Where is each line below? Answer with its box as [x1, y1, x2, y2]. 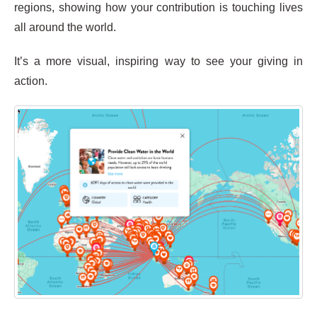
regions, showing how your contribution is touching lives [14, 1, 303, 14]
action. [14, 75, 47, 88]
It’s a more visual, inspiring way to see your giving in [14, 55, 303, 68]
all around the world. [14, 21, 116, 34]
